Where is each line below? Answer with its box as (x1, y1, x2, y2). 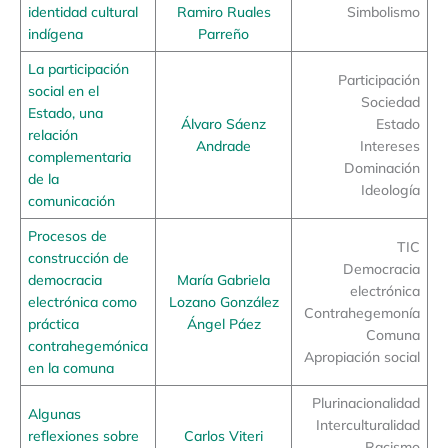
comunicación (27, 192, 115, 210)
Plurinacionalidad (312, 394, 421, 412)
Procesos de (27, 227, 107, 245)
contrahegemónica (27, 337, 148, 355)
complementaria (27, 148, 131, 166)
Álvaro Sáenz (181, 115, 266, 133)
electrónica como (27, 293, 137, 311)
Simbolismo (347, 3, 421, 21)
